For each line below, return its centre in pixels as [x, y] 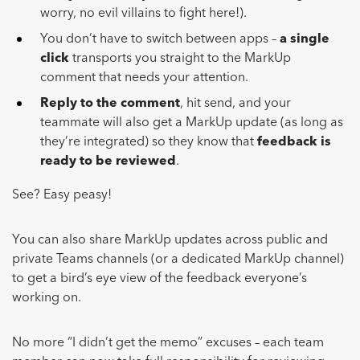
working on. [48, 299]
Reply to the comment [110, 104]
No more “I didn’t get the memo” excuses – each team [168, 344]
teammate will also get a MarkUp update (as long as [192, 123]
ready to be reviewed [108, 162]
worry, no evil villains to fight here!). [143, 14]
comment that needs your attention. [144, 78]
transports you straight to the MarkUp [180, 59]
